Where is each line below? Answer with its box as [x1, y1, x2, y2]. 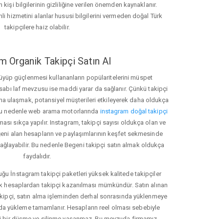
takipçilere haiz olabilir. [4, 23, 70, 31]
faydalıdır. [23, 153, 51, 160]
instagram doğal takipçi [100, 108, 168, 115]
